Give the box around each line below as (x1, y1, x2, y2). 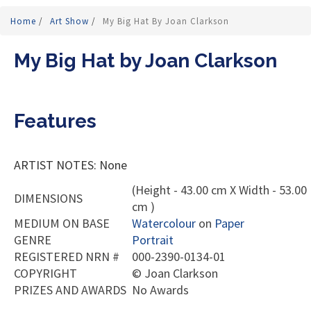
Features (14, 110, 96, 133)
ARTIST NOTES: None (14, 157, 127, 174)
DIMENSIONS (14, 190, 83, 207)
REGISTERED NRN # (14, 249, 119, 265)
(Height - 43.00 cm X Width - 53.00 (132, 182, 307, 199)
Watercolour (132, 215, 196, 232)
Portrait (132, 232, 174, 249)
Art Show (50, 15, 92, 28)
